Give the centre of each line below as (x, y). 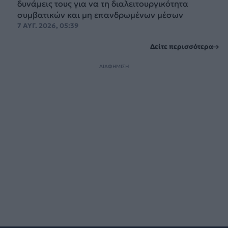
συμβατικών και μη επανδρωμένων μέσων (100, 15)
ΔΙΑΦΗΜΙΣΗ (114, 66)
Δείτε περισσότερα (182, 47)
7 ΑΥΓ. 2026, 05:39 (48, 25)
